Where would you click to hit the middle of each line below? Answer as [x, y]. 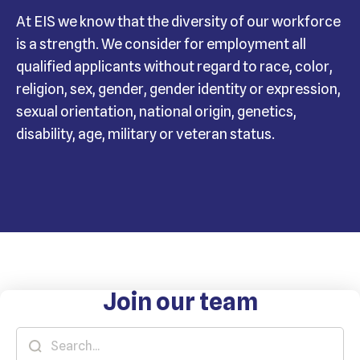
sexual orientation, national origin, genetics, [156, 112]
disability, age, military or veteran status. [145, 134]
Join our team [180, 302]
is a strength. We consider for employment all [161, 44]
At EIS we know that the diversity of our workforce [178, 22]
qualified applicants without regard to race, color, [174, 67]
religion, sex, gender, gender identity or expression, [178, 89]
